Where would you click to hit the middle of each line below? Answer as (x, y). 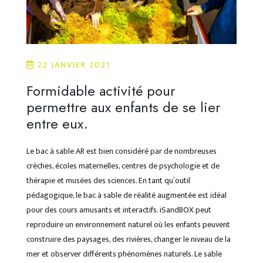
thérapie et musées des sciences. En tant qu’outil (108, 181)
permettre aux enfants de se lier (123, 107)
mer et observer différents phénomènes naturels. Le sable (124, 254)
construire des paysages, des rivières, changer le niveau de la (129, 240)
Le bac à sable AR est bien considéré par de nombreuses (122, 151)
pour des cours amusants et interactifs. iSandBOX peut (119, 210)
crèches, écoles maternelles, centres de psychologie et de (123, 166)
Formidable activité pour (101, 91)
